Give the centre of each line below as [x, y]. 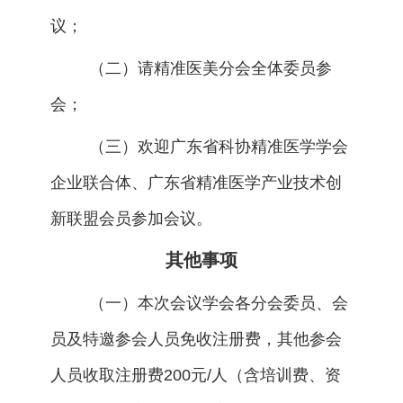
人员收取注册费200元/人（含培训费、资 [195, 376]
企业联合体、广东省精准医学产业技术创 [196, 182]
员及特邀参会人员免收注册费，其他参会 [196, 340]
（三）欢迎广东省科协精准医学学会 [218, 146]
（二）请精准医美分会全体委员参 [210, 69]
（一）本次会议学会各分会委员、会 [218, 304]
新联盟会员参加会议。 [131, 218]
